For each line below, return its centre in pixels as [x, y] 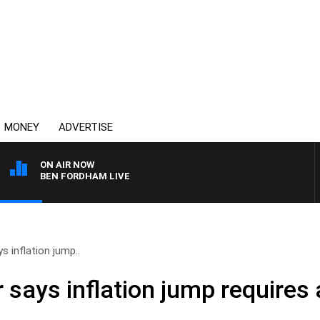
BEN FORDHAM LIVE [85, 176]
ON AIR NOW [67, 165]
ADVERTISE [86, 127]
